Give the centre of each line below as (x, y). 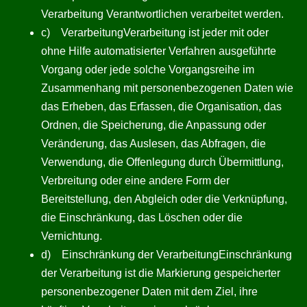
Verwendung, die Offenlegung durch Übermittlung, (162, 162)
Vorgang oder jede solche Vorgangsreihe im (148, 70)
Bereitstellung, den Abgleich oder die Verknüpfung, (164, 199)
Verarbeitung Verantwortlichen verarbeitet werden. (162, 14)
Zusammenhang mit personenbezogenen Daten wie (167, 88)
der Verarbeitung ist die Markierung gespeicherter (161, 273)
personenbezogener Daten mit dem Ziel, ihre (149, 292)
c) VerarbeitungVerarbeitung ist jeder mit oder (155, 33)
